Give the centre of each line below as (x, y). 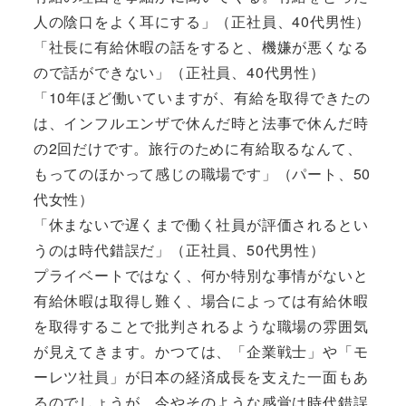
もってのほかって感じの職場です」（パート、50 (202, 173)
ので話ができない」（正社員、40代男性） (179, 72)
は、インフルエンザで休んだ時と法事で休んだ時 (201, 122)
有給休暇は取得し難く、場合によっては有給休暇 (201, 300)
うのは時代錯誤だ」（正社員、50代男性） (179, 249)
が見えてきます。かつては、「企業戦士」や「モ (201, 351)
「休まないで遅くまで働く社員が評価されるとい (201, 224)
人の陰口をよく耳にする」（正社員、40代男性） (202, 21)
